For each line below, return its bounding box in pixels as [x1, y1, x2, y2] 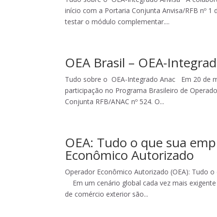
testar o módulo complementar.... [65, 17, 170, 26]
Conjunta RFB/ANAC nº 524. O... [65, 97, 165, 106]
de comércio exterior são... [65, 189, 149, 199]
